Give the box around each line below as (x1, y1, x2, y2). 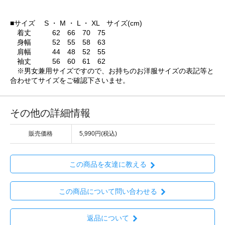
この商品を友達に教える (69, 160, 147, 169)
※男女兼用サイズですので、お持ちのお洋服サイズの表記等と (10, 66, 214, 75)
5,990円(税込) (79, 130, 117, 137)
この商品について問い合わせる (58, 187, 157, 195)
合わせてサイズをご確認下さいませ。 (10, 76, 130, 84)
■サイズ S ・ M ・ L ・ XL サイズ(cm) (10, 19, 142, 27)
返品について (86, 213, 129, 222)
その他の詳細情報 (10, 107, 90, 119)
